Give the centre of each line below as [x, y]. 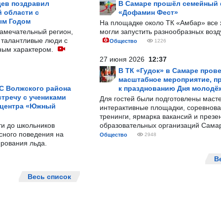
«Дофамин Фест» [148, 12]
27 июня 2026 [124, 59]
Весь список [49, 177]
